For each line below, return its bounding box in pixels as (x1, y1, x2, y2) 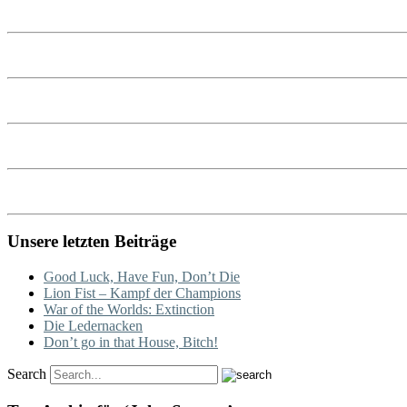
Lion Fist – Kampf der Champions (44, 285, 241, 302)
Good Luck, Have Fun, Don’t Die (44, 269, 240, 285)
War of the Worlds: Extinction (44, 302, 214, 318)
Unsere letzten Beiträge (7, 232, 176, 252)
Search (7, 366, 46, 382)
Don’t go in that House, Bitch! (44, 334, 218, 351)
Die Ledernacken (44, 318, 143, 334)
